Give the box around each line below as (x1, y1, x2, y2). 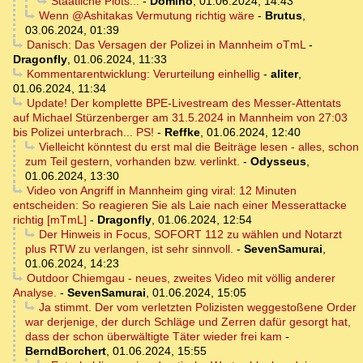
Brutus (264, 9, 302, 23)
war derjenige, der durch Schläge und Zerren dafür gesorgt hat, (25, 315, 351, 329)
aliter (270, 67, 298, 81)
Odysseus (250, 155, 306, 169)
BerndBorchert (25, 344, 106, 358)
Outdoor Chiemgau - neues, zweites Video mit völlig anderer (26, 271, 335, 285)
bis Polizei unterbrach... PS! (13, 126, 154, 139)
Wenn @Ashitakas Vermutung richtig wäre (38, 9, 254, 23)
